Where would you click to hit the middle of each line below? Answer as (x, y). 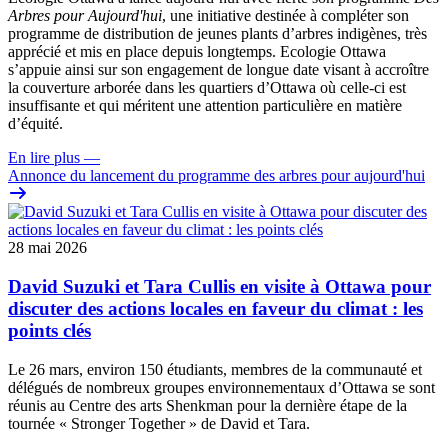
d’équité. (35, 124)
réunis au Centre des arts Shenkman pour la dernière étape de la (207, 405)
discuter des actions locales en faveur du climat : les (215, 309)
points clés (49, 331)
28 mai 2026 (47, 248)
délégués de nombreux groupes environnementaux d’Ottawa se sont (221, 387)
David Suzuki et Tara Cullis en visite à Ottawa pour (219, 287)
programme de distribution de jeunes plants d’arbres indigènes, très (217, 34)
